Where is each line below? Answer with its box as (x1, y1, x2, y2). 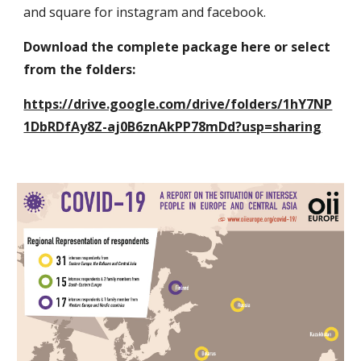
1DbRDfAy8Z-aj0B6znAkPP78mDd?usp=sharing (23, 118, 322, 135)
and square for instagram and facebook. (23, 3, 267, 21)
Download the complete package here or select (23, 38, 331, 56)
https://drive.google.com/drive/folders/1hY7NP (23, 95, 333, 113)
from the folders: (23, 60, 136, 78)
